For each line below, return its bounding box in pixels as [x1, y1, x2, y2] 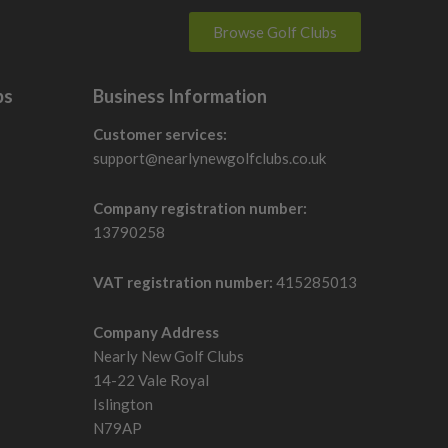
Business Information [92, 84, 267, 107]
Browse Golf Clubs [213, 22, 337, 41]
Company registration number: [92, 198, 307, 217]
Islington [92, 394, 153, 413]
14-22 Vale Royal [92, 370, 209, 389]
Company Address [92, 322, 219, 341]
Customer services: [92, 124, 227, 143]
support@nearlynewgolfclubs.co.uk [92, 148, 326, 167]
